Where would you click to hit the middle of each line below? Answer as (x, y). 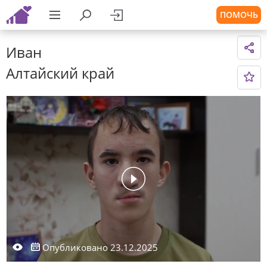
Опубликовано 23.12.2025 (99, 247)
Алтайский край (60, 73)
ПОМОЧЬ (239, 15)
